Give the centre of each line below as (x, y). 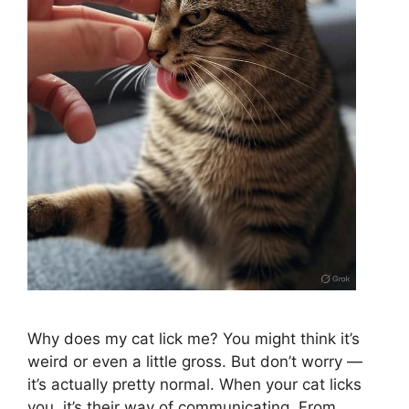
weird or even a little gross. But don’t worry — (195, 362)
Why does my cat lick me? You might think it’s (194, 339)
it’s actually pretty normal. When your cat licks (194, 385)
